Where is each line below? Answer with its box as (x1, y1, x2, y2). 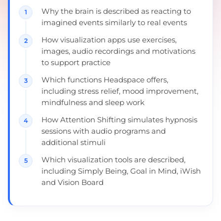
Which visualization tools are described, (41, 155, 185, 164)
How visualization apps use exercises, (41, 35, 177, 44)
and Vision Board (41, 178, 104, 187)
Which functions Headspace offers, (41, 75, 168, 84)
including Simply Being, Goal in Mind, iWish (41, 166, 201, 176)
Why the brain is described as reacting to (41, 6, 191, 16)
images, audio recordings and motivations (41, 46, 195, 56)
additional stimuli (41, 138, 106, 147)
